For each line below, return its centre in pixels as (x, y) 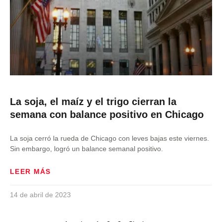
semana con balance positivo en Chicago (107, 114)
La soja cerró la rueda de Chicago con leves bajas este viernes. (110, 138)
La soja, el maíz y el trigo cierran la (93, 102)
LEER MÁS (30, 171)
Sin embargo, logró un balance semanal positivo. (86, 149)
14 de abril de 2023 (40, 195)
